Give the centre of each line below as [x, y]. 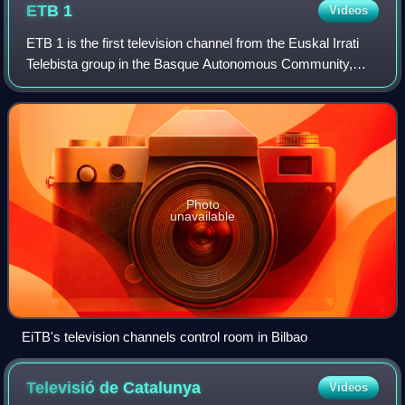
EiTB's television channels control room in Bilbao [165, 336]
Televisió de [75, 387]
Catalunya [162, 387]
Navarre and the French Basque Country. [148, 84]
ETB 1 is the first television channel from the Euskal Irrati [193, 42]
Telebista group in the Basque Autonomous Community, [190, 63]
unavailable [202, 216]
